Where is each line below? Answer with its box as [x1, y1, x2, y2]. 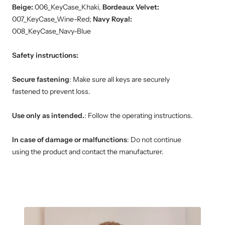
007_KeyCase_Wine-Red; [12, 15, 93, 24]
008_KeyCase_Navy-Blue [12, 27, 91, 36]
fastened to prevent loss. [12, 87, 90, 96]
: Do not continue [127, 135, 181, 145]
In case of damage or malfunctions [12, 135, 127, 145]
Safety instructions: [12, 51, 78, 60]
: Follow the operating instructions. [84, 111, 193, 121]
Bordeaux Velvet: [102, 3, 159, 12]
